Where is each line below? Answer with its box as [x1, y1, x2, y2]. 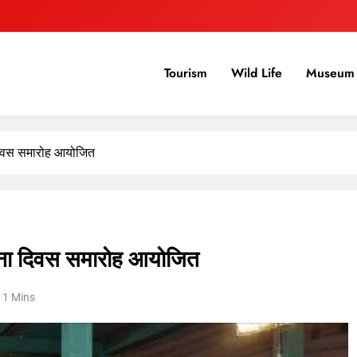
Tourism [164, 64, 207, 83]
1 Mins [2, 290, 35, 304]
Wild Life [231, 64, 282, 83]
